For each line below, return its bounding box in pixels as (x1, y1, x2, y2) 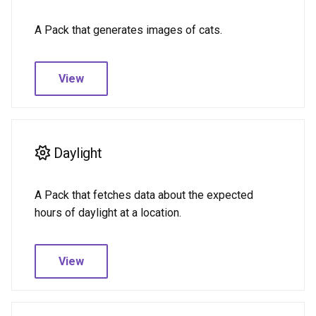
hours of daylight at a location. (35, 206, 181, 219)
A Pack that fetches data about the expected (35, 188, 253, 202)
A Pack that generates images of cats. (35, 23, 222, 37)
